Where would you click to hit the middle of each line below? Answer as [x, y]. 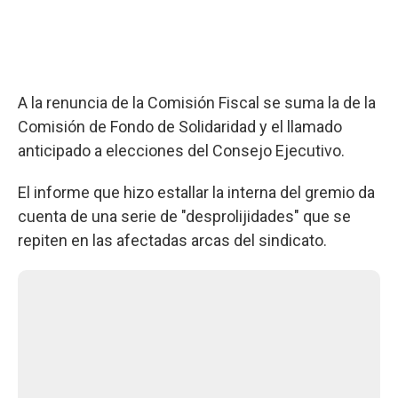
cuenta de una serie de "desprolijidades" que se [184, 216]
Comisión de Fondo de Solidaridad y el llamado [180, 126]
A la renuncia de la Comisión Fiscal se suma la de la [197, 102]
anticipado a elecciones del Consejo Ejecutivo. [181, 150]
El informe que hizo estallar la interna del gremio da [196, 192]
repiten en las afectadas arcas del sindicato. [172, 240]
